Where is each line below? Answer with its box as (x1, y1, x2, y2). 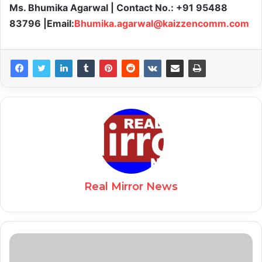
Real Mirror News (84, 180, 178, 194)
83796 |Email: (9, 18, 74, 30)
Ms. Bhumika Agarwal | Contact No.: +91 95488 (9, 2, 227, 14)
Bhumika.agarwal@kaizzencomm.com (74, 18, 249, 30)
